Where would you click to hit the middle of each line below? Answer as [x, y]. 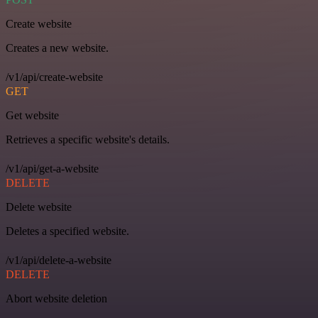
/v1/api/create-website [54, 77]
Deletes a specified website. [67, 231]
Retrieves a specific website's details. [88, 140]
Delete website [39, 207]
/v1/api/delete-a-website [59, 261]
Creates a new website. [57, 48]
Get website [32, 116]
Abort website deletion [56, 299]
